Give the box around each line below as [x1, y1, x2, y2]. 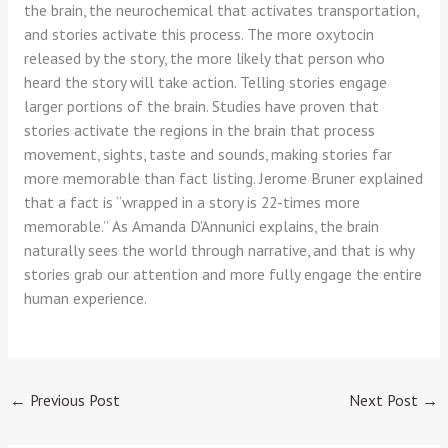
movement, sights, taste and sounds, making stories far [23, 144, 392, 165]
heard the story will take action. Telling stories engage [23, 72, 387, 93]
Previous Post [26, 389, 121, 410]
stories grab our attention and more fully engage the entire [23, 264, 422, 285]
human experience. [23, 288, 147, 309]
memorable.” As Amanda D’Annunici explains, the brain [23, 216, 379, 237]
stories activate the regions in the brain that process [23, 120, 375, 141]
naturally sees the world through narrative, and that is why [23, 240, 414, 261]
